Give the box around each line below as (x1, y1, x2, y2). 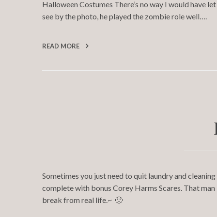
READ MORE (42, 42, 81, 50)
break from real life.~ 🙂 (42, 195, 123, 204)
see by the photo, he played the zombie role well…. (42, 12, 207, 21)
